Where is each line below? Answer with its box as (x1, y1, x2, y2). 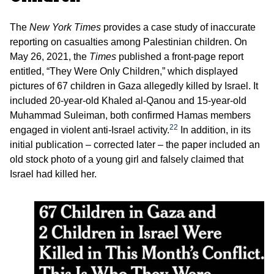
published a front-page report (119, 51, 243, 62)
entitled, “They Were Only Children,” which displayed (10, 65, 238, 76)
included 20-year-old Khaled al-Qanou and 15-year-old (10, 95, 246, 106)
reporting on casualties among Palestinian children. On (10, 36, 247, 47)
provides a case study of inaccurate (101, 21, 256, 32)
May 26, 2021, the (10, 51, 89, 62)
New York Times (29, 21, 101, 32)
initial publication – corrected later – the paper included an (10, 139, 260, 150)
